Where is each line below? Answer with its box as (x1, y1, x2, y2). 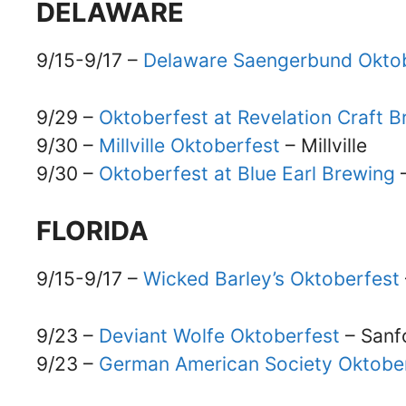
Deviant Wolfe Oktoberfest (99, 324, 340, 347)
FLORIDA (36, 215, 149, 247)
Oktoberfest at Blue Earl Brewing (99, 161, 401, 185)
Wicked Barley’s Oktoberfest (143, 267, 400, 291)
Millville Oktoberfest (93, 133, 280, 157)
